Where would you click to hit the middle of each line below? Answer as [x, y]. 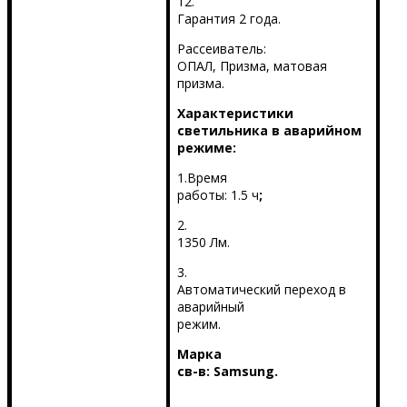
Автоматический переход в [261, 290]
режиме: [206, 148]
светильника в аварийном [269, 131]
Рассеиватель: [221, 49]
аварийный [210, 307]
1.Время [202, 178]
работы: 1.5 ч [218, 195]
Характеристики [235, 114]
